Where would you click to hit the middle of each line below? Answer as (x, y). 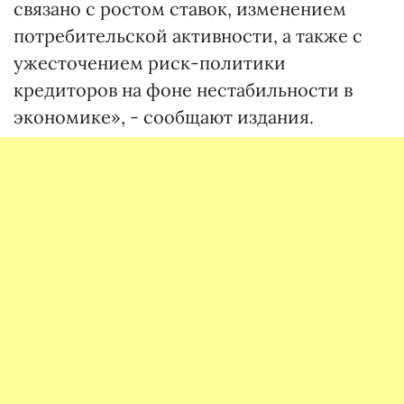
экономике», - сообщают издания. (168, 117)
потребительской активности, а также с (188, 36)
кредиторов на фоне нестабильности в (183, 90)
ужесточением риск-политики (150, 63)
